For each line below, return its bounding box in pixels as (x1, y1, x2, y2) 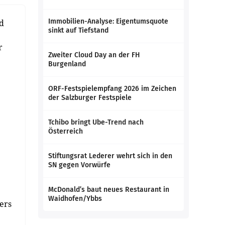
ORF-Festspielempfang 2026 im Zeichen (48, 84, 176, 93)
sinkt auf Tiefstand (48, 26, 108, 35)
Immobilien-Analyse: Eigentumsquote (48, 17, 168, 26)
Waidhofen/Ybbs (48, 194, 102, 203)
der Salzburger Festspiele (48, 93, 132, 102)
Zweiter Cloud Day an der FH (48, 51, 140, 59)
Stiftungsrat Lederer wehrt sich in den (48, 152, 172, 160)
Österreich (48, 127, 83, 136)
